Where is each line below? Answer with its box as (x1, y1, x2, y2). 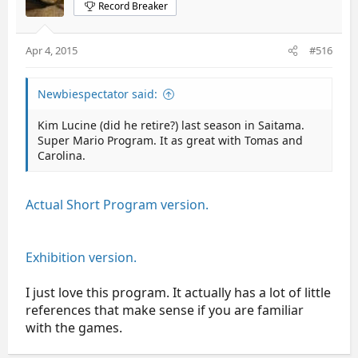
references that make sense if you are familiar (26, 301, 304, 319)
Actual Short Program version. (26, 196, 209, 213)
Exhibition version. (26, 249, 137, 266)
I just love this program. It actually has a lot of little (26, 284, 331, 301)
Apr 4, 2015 (26, 43, 78, 58)
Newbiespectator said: (38, 86, 157, 101)
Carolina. (38, 148, 86, 163)
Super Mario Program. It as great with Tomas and (38, 133, 303, 148)
